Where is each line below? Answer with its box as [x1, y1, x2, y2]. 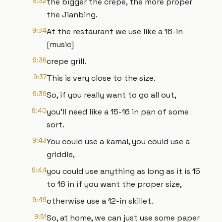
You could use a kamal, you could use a [47, 136, 190, 147]
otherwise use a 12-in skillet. [47, 196, 153, 206]
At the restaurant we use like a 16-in [47, 26, 183, 37]
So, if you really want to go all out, [47, 90, 176, 100]
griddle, [47, 149, 75, 160]
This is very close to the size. [47, 73, 156, 83]
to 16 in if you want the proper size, [47, 179, 182, 189]
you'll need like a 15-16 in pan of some [47, 107, 189, 117]
